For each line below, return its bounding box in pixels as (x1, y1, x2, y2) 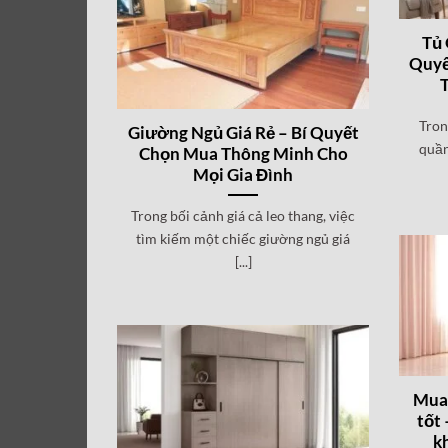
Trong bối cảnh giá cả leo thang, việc (131, 206, 356, 224)
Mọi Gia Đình (193, 164, 294, 185)
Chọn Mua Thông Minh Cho (138, 143, 348, 164)
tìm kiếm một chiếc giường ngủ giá (136, 229, 351, 247)
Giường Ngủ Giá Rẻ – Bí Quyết (127, 122, 359, 143)
